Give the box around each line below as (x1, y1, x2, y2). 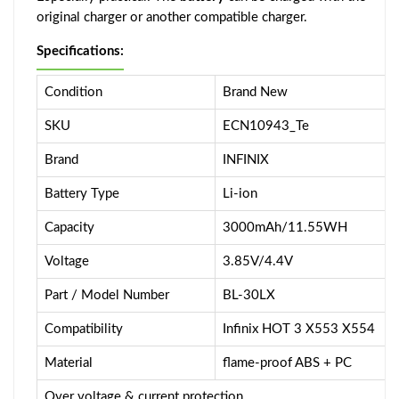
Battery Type (45, 187, 119, 201)
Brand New (223, 85, 288, 100)
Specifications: (37, 45, 124, 59)
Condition (45, 85, 102, 100)
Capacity (45, 221, 94, 235)
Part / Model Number (45, 289, 169, 303)
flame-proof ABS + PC (223, 356, 352, 370)
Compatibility (45, 322, 123, 337)
